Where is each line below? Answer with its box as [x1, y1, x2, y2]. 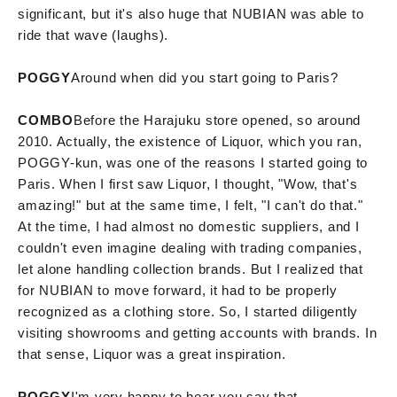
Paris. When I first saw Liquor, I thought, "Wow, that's [18, 175, 358, 191]
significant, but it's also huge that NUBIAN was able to [18, 5, 364, 21]
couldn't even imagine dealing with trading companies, [18, 239, 362, 255]
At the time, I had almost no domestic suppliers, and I [18, 218, 360, 234]
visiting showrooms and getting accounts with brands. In [18, 324, 378, 340]
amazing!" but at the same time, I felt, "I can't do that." [18, 197, 363, 213]
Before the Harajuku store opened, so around [73, 112, 361, 128]
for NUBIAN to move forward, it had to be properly [18, 282, 338, 298]
